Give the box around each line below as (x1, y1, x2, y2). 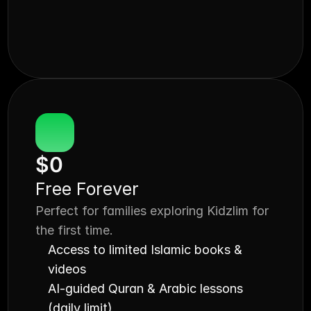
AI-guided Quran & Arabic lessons (48, 281, 244, 296)
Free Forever (35, 178, 140, 199)
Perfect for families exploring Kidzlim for (35, 203, 269, 218)
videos (48, 262, 87, 276)
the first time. (35, 223, 114, 237)
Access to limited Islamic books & (48, 242, 243, 257)
